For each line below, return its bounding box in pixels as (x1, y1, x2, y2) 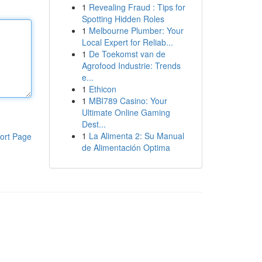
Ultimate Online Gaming (81, 106, 170, 118)
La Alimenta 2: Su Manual (88, 130, 184, 142)
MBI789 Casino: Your (88, 95, 167, 106)
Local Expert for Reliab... (81, 36, 173, 48)
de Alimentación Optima (81, 142, 170, 153)
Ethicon (88, 83, 116, 95)
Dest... (81, 118, 106, 130)
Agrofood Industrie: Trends (81, 60, 181, 71)
